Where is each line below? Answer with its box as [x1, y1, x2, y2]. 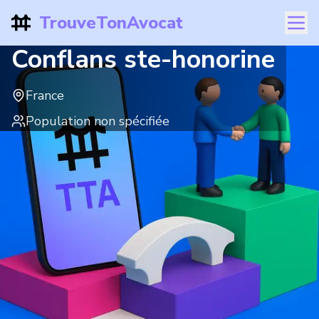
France [26, 87, 64, 104]
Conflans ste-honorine [11, 42, 275, 77]
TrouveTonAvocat [38, 11, 183, 34]
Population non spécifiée [26, 113, 169, 130]
